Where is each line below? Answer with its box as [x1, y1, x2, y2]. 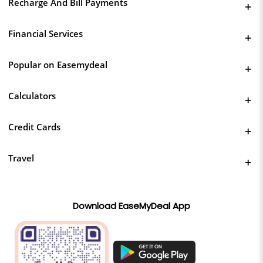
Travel [8, 151, 34, 164]
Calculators [8, 89, 56, 102]
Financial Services [8, 27, 83, 39]
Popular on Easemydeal [8, 58, 107, 70]
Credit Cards [8, 120, 60, 133]
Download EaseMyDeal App [73, 199, 190, 212]
